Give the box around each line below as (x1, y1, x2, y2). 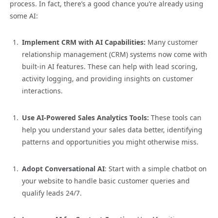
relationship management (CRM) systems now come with (22, 50, 207, 59)
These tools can (149, 113, 201, 123)
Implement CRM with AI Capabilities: (22, 37, 145, 47)
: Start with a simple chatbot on (105, 163, 207, 173)
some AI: (10, 11, 38, 20)
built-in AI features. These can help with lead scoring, (22, 62, 198, 72)
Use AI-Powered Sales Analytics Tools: (22, 113, 149, 123)
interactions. (22, 86, 63, 96)
